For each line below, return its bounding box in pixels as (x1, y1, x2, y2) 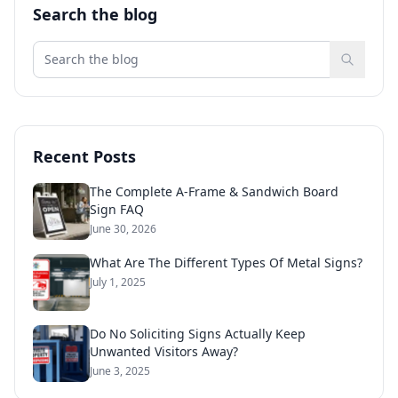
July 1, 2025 (90, 274, 146, 290)
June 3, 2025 (90, 362, 150, 378)
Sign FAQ (90, 200, 144, 218)
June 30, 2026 (90, 220, 156, 236)
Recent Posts (33, 145, 136, 167)
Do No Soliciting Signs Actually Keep (90, 324, 306, 342)
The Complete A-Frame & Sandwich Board (90, 182, 338, 200)
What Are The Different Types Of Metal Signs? (90, 253, 362, 271)
